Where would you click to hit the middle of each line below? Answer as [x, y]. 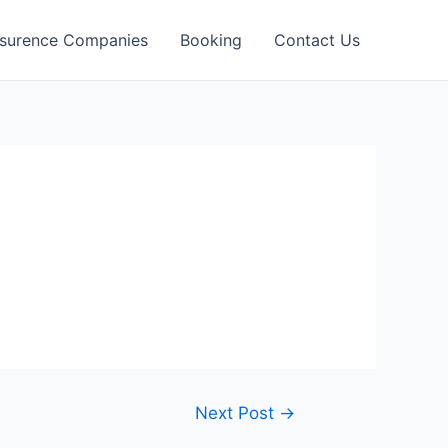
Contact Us [317, 40]
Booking [211, 40]
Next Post [237, 412]
